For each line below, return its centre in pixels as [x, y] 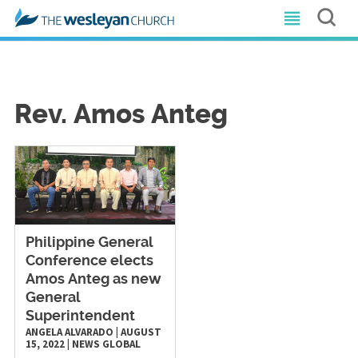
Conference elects [89, 261]
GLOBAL [121, 344]
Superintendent [80, 316]
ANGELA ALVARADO [69, 332]
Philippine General [89, 243]
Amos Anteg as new [93, 279]
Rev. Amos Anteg [121, 115]
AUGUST [141, 332]
